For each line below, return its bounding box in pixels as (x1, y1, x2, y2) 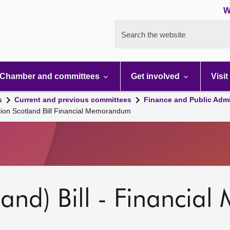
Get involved (131, 72, 182, 81)
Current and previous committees (14, 95, 131, 104)
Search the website (121, 30, 185, 39)
